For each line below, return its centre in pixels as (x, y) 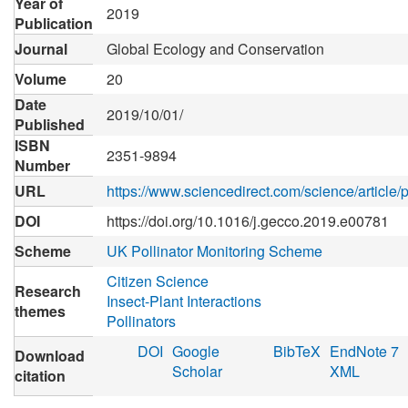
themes (40, 311)
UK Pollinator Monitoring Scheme (214, 251)
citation (40, 376)
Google (196, 351)
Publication (54, 23)
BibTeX (297, 351)
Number (42, 165)
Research (48, 291)
